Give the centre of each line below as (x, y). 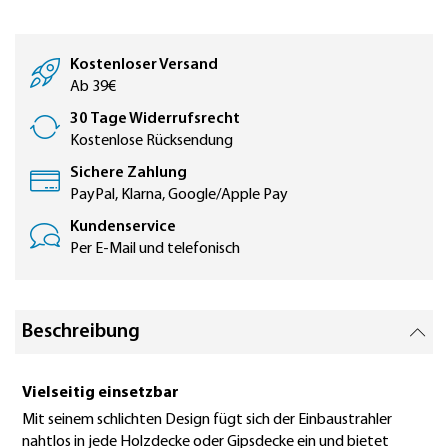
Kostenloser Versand (144, 65)
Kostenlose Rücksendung (151, 141)
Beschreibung (81, 332)
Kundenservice (123, 227)
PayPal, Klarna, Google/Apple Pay (179, 195)
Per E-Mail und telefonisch (155, 249)
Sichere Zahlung (128, 173)
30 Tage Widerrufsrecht (155, 119)
